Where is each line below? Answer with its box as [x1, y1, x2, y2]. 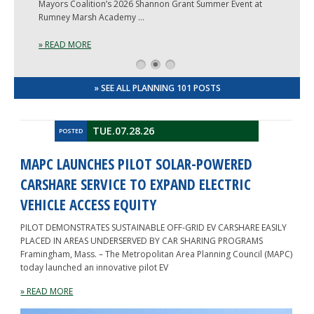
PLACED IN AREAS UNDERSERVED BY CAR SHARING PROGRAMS [20, 234, 264, 247]
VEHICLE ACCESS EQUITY [20, 194, 157, 214]
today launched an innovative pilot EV [20, 261, 169, 273]
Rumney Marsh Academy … [39, 11, 144, 23]
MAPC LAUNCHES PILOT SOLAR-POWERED [20, 153, 253, 174]
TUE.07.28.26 [92, 123, 154, 137]
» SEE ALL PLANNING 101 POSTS [93, 81, 221, 94]
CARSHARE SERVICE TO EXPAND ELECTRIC [20, 174, 252, 194]
